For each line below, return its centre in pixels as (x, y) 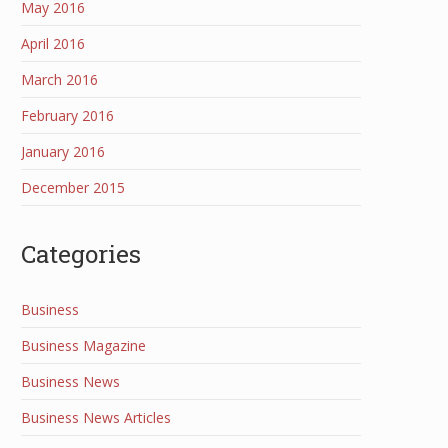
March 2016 (59, 79)
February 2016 (67, 115)
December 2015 (73, 187)
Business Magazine (83, 345)
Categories (81, 253)
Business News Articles (96, 417)
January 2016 (63, 151)
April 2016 (53, 43)
